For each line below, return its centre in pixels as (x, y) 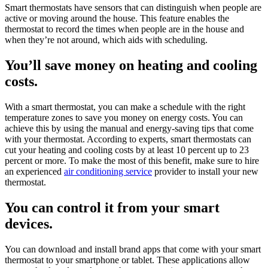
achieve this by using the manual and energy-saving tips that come (129, 128)
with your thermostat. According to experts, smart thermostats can (128, 139)
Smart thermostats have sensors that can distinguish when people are (133, 7)
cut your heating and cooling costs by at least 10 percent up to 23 (127, 150)
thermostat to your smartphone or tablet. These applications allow (127, 260)
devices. (31, 223)
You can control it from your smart (112, 207)
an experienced (34, 171)
